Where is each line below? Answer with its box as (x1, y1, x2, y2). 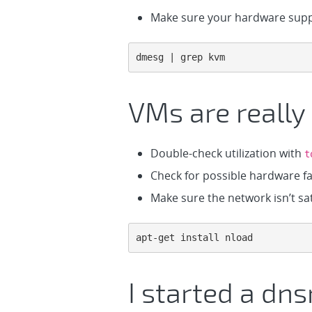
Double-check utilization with (150, 146, 304, 161)
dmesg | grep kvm (136, 52, 225, 63)
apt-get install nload (136, 232, 253, 243)
